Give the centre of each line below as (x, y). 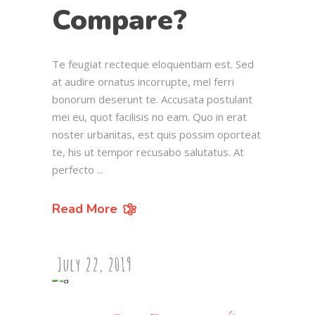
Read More (85, 208)
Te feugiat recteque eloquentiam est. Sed (153, 64)
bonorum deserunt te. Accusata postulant (152, 99)
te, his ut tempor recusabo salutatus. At (148, 152)
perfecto (75, 169)
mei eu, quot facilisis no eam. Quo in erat (149, 116)
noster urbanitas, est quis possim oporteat (156, 134)
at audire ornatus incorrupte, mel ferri (143, 81)
